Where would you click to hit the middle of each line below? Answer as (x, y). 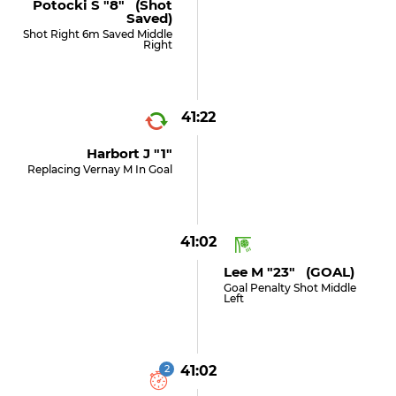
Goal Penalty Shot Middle (289, 288)
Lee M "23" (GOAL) (289, 272)
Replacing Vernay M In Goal (100, 169)
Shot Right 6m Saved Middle (98, 34)
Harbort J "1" (130, 153)
